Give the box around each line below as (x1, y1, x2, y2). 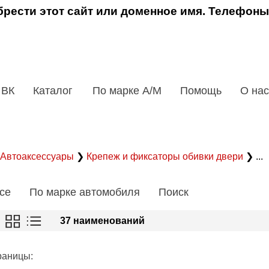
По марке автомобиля (29, 186, 140, 198)
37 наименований (60, 215, 145, 226)
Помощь (180, 84, 222, 97)
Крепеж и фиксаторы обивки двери (86, 151, 246, 162)
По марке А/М (92, 84, 162, 97)
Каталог (33, 84, 76, 97)
